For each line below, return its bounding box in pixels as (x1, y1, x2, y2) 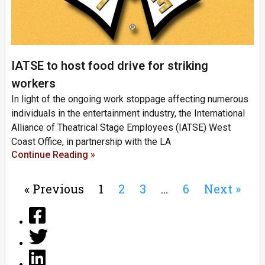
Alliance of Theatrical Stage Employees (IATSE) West (11, 122, 231, 134)
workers (11, 76, 56, 91)
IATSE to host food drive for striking (11, 59, 208, 73)
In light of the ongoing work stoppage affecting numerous (11, 93, 248, 105)
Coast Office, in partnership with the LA (11, 136, 171, 148)
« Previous (24, 181, 84, 197)
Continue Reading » (11, 149, 95, 161)
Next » (204, 181, 241, 197)
